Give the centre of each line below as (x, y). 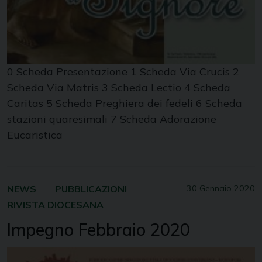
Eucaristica (38, 135)
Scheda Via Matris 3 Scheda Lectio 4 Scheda (119, 87)
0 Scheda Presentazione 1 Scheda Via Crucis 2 (123, 71)
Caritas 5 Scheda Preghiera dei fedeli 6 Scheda (125, 103)
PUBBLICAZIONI (91, 189)
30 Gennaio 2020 (221, 188)
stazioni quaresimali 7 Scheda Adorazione (112, 119)
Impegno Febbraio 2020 (99, 229)
